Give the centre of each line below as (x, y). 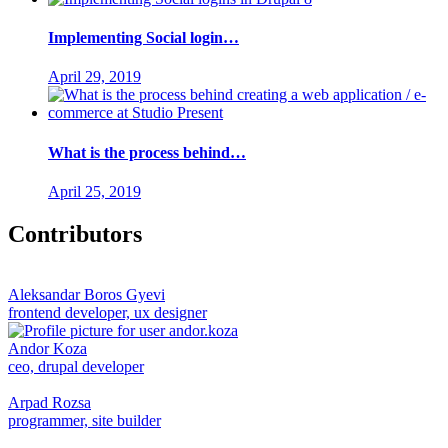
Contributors (75, 233)
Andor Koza (47, 348)
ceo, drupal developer (76, 366)
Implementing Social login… (143, 38)
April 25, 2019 (94, 191)
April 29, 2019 (94, 77)
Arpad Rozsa (49, 402)
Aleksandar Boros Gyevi (86, 294)
